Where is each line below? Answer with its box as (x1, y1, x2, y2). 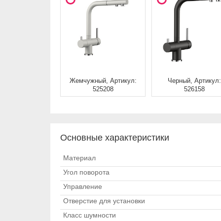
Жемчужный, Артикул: (69, 77, 137, 85)
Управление (63, 183, 102, 190)
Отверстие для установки (63, 197, 145, 205)
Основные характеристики (60, 133, 169, 143)
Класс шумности (63, 211, 116, 219)
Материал (63, 154, 96, 162)
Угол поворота (63, 168, 110, 176)
